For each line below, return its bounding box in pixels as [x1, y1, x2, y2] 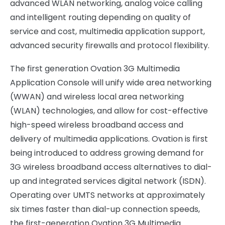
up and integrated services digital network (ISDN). [10, 175, 206, 187]
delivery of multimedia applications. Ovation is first [10, 133, 208, 145]
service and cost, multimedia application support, [10, 26, 205, 37]
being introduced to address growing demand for [10, 147, 204, 159]
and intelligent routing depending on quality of [10, 12, 191, 23]
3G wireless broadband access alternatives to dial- [10, 161, 212, 173]
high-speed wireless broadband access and [10, 119, 183, 131]
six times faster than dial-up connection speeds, [10, 203, 200, 215]
